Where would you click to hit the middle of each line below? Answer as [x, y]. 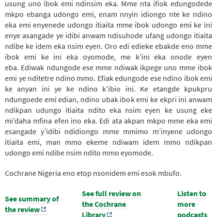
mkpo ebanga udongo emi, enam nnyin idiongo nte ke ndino [108, 14]
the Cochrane [104, 204]
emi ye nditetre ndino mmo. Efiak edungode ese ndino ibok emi [108, 78]
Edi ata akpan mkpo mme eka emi [156, 120]
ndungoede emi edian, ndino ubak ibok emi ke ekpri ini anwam [108, 99]
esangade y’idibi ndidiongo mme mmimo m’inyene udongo [108, 131]
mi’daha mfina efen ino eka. [52, 120]
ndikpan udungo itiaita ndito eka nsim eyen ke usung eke [108, 110]
